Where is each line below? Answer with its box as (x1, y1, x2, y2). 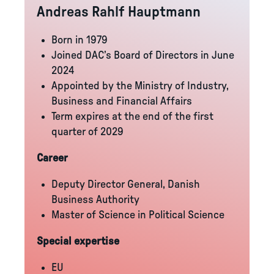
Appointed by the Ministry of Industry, (51, 81, 229, 92)
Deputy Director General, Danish (51, 179, 200, 190)
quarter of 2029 (51, 127, 124, 138)
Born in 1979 (51, 35, 108, 46)
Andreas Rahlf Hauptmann (37, 5, 201, 20)
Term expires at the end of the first (51, 111, 213, 122)
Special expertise (37, 236, 119, 247)
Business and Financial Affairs (51, 96, 192, 107)
